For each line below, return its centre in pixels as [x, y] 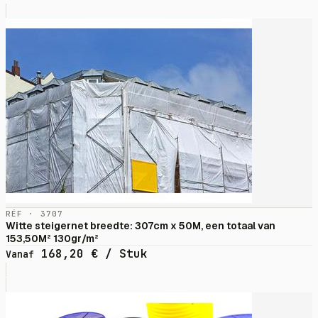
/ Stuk [123, 254]
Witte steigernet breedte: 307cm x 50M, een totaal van [141, 226]
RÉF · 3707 [34, 214]
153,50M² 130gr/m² [52, 239]
